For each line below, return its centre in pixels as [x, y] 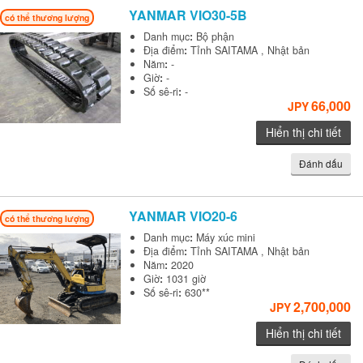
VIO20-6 [214, 216]
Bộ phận [216, 36]
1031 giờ [186, 279]
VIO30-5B [219, 15]
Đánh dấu [320, 163]
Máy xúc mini [226, 237]
